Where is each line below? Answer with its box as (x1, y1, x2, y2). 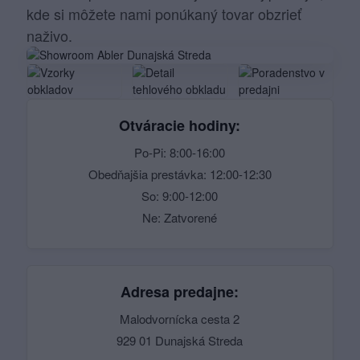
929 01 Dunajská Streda (117, 332, 243, 350)
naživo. (27, 25, 73, 47)
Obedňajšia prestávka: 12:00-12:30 (88, 166, 272, 183)
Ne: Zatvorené (142, 209, 218, 227)
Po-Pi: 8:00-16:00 (134, 144, 226, 162)
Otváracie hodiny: (119, 115, 241, 137)
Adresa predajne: (121, 281, 239, 303)
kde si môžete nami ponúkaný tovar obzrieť (27, 3, 302, 25)
